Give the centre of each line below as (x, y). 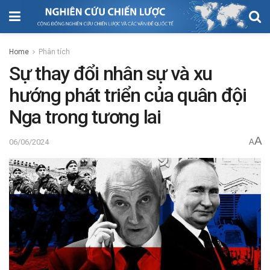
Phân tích (54, 52)
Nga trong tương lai (85, 117)
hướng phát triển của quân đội (128, 95)
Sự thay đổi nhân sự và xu (111, 73)
